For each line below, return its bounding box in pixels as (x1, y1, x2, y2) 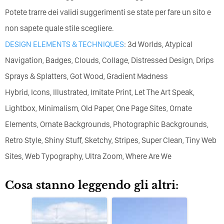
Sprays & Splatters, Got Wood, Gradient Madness (5, 71, 168, 81)
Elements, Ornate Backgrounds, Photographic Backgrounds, (5, 119, 208, 129)
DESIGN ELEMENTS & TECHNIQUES (5, 39, 124, 49)
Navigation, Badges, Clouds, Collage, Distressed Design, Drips (5, 55, 214, 65)
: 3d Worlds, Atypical (124, 39, 192, 49)
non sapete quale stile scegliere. (5, 23, 114, 33)
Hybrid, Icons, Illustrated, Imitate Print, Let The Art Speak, (5, 87, 194, 97)
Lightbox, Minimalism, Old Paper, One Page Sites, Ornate (5, 103, 192, 113)
